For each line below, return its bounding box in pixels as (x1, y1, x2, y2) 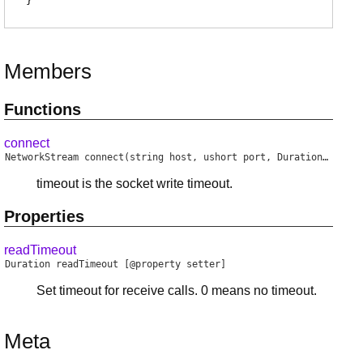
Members (4, 59, 92, 83)
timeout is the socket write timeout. (36, 176, 233, 190)
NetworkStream (5, 151, 79, 163)
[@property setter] (118, 258, 226, 271)
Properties (4, 207, 84, 226)
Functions (4, 100, 81, 118)
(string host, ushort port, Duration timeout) (124, 151, 322, 163)
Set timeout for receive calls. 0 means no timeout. (36, 284, 317, 298)
